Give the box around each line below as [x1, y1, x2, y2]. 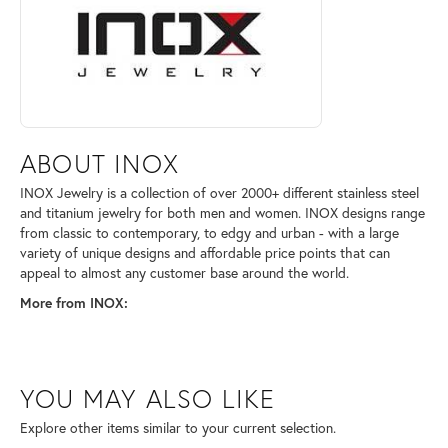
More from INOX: [20, 293, 128, 312]
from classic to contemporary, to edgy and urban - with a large [20, 223, 399, 242]
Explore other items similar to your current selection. [20, 418, 336, 437]
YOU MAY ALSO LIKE [20, 380, 276, 415]
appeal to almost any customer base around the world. [20, 263, 349, 282]
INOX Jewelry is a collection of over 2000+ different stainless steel [20, 183, 419, 202]
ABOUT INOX [20, 145, 179, 180]
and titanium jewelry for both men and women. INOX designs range [20, 203, 425, 222]
